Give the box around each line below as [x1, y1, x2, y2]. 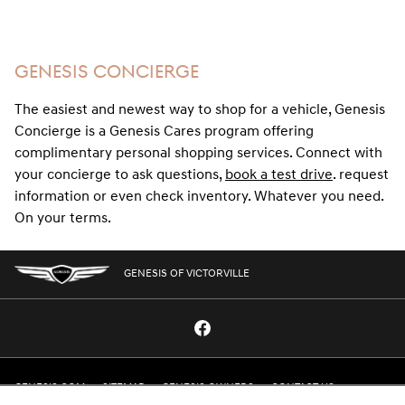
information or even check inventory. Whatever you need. [14, 186, 383, 205]
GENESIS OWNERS [162, 380, 254, 394]
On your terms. [14, 208, 111, 227]
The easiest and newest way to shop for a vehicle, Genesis [14, 99, 385, 118]
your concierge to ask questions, [14, 165, 221, 184]
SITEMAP [102, 380, 145, 394]
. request [333, 165, 389, 184]
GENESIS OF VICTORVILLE [124, 267, 250, 281]
